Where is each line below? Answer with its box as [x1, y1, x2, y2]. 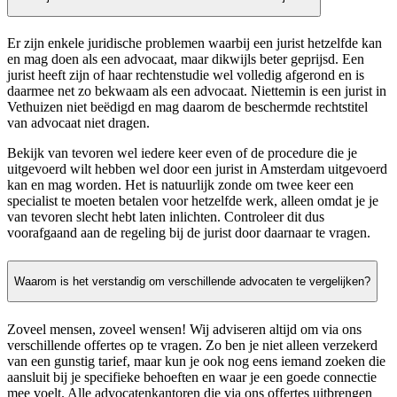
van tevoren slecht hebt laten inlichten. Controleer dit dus [7, 209, 324, 225]
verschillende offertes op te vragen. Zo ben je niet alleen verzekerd [7, 337, 378, 353]
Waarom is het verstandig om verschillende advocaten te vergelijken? [14, 275, 370, 289]
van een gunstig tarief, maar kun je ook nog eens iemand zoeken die [7, 353, 385, 369]
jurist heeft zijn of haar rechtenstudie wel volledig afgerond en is [7, 67, 364, 83]
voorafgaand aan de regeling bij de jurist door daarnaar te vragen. [7, 225, 370, 241]
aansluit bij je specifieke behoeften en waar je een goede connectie [7, 369, 377, 385]
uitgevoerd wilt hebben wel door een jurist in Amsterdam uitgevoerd [7, 161, 387, 177]
